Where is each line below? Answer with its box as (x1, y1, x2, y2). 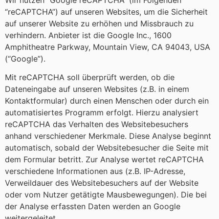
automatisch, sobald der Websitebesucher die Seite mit (5, 143, 209, 153)
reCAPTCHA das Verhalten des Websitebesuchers (5, 119, 188, 129)
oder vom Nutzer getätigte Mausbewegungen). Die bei (5, 190, 207, 199)
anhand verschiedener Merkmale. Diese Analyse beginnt (5, 131, 211, 141)
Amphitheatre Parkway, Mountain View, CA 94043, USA (5, 42, 210, 52)
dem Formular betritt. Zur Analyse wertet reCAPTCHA (5, 154, 204, 164)
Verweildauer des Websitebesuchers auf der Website (5, 178, 198, 188)
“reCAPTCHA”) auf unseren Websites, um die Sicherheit (5, 6, 208, 17)
